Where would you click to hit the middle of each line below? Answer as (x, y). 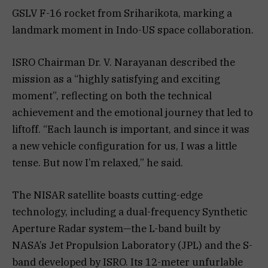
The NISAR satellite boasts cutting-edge (107, 195)
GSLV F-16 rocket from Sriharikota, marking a (122, 13)
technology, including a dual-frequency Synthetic (130, 212)
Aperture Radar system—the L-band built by (116, 229)
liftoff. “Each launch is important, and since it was (131, 129)
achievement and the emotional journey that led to (133, 112)
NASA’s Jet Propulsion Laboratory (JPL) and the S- (132, 246)
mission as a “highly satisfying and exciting (116, 79)
